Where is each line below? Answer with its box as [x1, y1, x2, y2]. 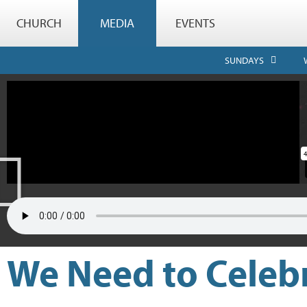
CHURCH [16, 15, 62, 31]
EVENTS [175, 15, 215, 31]
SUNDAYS [225, 54, 264, 66]
